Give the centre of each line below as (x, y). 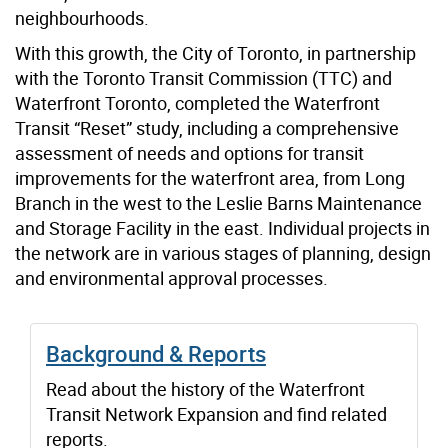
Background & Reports (156, 354)
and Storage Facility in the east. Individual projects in (222, 228)
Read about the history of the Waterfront (205, 389)
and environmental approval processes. (171, 278)
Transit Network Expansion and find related (216, 414)
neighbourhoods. (82, 18)
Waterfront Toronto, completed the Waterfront (197, 103)
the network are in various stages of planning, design (223, 253)
